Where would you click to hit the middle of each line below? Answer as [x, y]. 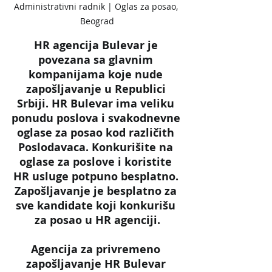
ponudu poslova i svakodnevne [97, 118]
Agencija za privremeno [97, 249]
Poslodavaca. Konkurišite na [97, 147]
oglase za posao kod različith [97, 132]
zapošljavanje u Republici [97, 89]
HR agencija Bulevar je [97, 45]
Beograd [97, 21]
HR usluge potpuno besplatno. [97, 176]
